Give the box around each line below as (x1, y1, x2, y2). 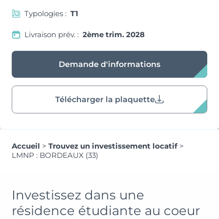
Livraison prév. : (24, 29, 81, 39)
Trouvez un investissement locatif (48, 141, 177, 151)
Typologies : (24, 8, 68, 18)
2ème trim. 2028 (83, 29, 145, 39)
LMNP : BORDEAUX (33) (12, 150, 98, 160)
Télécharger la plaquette (55, 94, 155, 104)
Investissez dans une (12, 187, 144, 203)
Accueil (12, 141, 40, 151)
